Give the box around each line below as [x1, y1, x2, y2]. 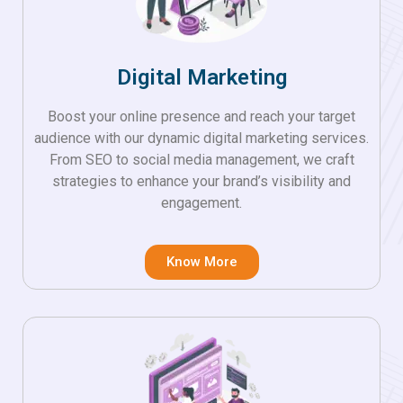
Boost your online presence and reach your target [48, 108, 355, 126]
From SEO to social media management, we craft [49, 151, 354, 169]
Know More [166, 254, 237, 271]
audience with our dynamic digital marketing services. [34, 130, 369, 148]
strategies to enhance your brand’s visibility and [52, 173, 351, 191]
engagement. [161, 194, 242, 212]
